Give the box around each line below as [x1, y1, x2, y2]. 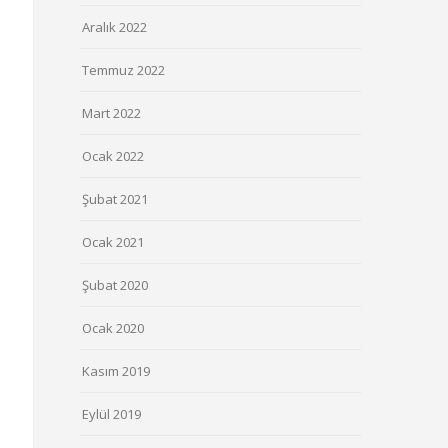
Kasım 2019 [82, 362, 151, 380]
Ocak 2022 [82, 147, 145, 165]
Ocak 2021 [82, 233, 145, 251]
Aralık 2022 [82, 18, 148, 36]
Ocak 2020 [82, 319, 145, 337]
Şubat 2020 [82, 276, 149, 294]
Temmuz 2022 [82, 61, 166, 79]
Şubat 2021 [82, 190, 149, 208]
